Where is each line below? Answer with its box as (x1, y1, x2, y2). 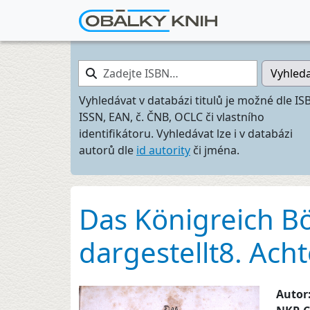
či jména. (190, 143, 239, 158)
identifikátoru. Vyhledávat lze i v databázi (79, 126, 293, 141)
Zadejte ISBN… (78, 60, 154, 75)
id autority (136, 143, 190, 158)
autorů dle (79, 143, 136, 158)
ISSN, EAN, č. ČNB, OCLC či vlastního (79, 109, 264, 125)
